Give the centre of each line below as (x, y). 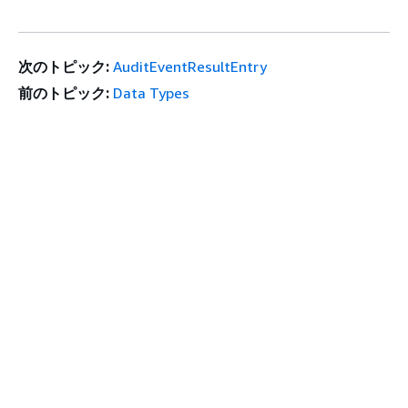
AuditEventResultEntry (190, 67)
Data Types (152, 93)
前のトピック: (64, 93)
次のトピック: (64, 67)
